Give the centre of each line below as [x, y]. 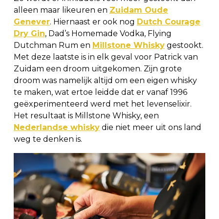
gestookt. [184, 45]
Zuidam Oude [139, 10]
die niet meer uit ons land [151, 127]
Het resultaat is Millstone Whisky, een [86, 115]
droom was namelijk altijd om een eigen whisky [105, 80]
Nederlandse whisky [57, 127]
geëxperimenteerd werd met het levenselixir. [103, 104]
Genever [32, 22]
